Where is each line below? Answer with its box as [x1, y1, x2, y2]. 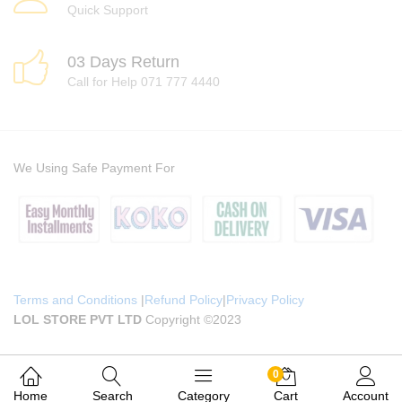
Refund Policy [144, 293, 223, 308]
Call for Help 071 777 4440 [67, 74, 220, 89]
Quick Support [67, 2, 148, 17]
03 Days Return [67, 52, 179, 71]
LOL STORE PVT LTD [13, 312, 142, 328]
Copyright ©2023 [142, 312, 241, 328]
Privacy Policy [226, 293, 304, 308]
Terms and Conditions [13, 293, 137, 308]
